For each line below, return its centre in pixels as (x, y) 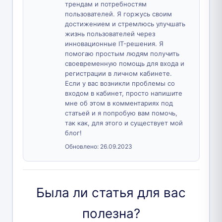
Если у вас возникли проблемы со (120, 83)
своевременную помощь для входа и (124, 63)
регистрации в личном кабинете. (118, 73)
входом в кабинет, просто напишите (123, 93)
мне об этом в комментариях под (119, 103)
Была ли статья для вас (111, 192)
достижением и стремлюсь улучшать (125, 24)
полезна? (111, 213)
